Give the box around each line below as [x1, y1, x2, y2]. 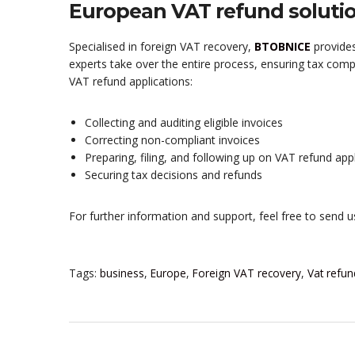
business [100, 265, 144, 281]
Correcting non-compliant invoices [85, 132, 260, 148]
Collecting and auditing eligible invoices [85, 115, 283, 131]
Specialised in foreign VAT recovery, [69, 39, 254, 55]
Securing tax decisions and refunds [85, 167, 262, 183]
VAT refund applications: [69, 74, 193, 90]
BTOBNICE [254, 39, 311, 55]
